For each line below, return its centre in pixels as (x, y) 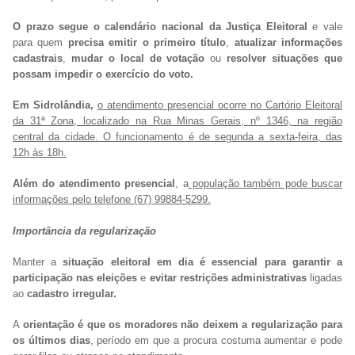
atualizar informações (288, 42)
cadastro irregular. (72, 293)
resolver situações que (282, 58)
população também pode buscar (265, 184)
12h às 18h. (40, 153)
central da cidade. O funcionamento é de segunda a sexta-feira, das (177, 137)
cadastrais (38, 58)
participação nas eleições (77, 277)
